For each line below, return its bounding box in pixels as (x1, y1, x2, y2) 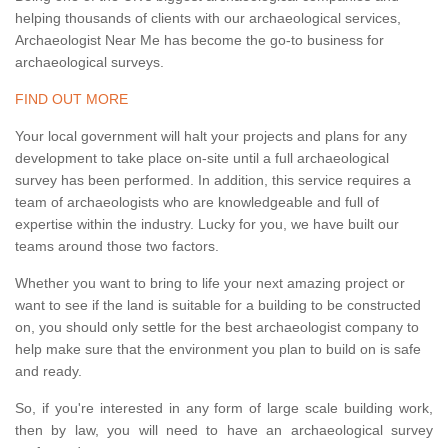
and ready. (15, 363, 82, 380)
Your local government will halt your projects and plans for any (15, 128, 407, 145)
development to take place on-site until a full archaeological (15, 150, 389, 167)
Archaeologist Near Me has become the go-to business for (15, 32, 384, 49)
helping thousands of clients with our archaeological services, (15, 10, 401, 27)
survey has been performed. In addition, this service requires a (15, 172, 411, 189)
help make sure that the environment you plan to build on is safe (15, 341, 421, 358)
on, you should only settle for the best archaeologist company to (15, 319, 419, 336)
